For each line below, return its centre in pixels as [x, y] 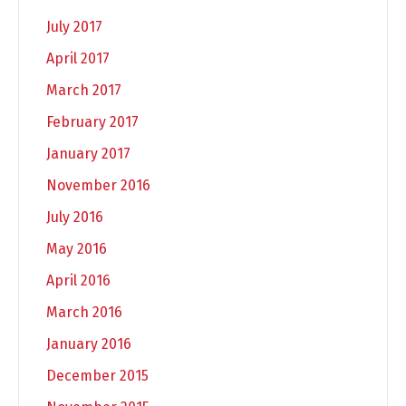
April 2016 [78, 280]
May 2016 [77, 248]
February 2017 [92, 121]
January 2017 [88, 153]
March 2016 [84, 312]
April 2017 [78, 58]
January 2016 [89, 343]
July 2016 [75, 217]
